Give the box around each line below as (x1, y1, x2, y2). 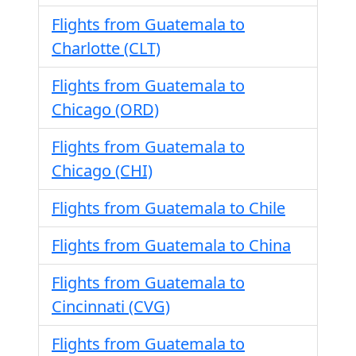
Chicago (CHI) (52, 160, 153, 181)
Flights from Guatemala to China (52, 234, 291, 256)
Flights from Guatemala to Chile (52, 197, 285, 219)
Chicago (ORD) (52, 99, 159, 120)
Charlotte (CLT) (52, 37, 161, 59)
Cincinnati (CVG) (52, 296, 170, 317)
